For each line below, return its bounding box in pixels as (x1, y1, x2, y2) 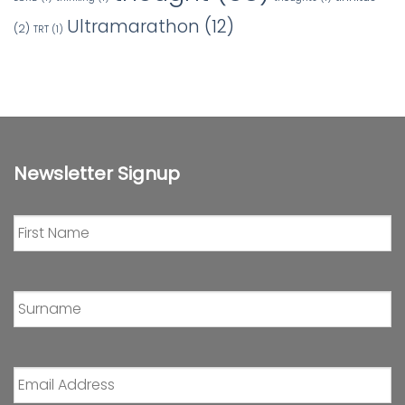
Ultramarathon (67, 13, 200, 39)
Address (14, 372, 71, 393)
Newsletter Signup (14, 160, 180, 186)
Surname (14, 278, 78, 299)
